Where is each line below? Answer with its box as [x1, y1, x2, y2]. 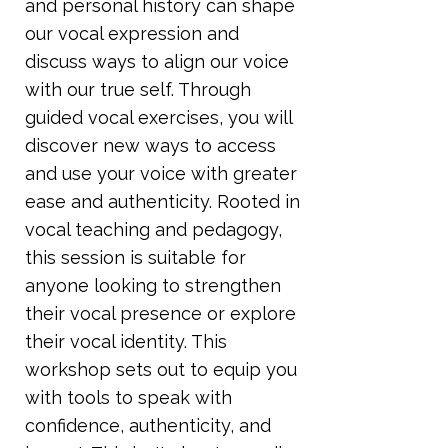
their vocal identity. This [25, 331, 227, 352]
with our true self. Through [25, 79, 251, 100]
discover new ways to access [25, 135, 276, 156]
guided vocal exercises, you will [25, 107, 292, 128]
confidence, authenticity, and [25, 415, 271, 436]
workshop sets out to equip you [25, 359, 297, 380]
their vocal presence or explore [25, 303, 296, 324]
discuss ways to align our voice [25, 51, 289, 72]
